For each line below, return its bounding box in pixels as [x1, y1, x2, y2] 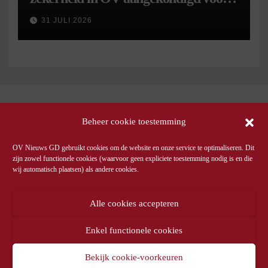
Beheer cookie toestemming [82, 117, 186, 126]
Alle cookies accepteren [89, 198, 179, 208]
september [30, 5, 88, 21]
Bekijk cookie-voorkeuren [85, 252, 183, 262]
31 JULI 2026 [41, 16, 92, 25]
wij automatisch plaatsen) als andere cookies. [13, 165, 139, 173]
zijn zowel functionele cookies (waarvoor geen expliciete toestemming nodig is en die [13, 154, 252, 163]
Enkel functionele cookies [86, 225, 182, 235]
